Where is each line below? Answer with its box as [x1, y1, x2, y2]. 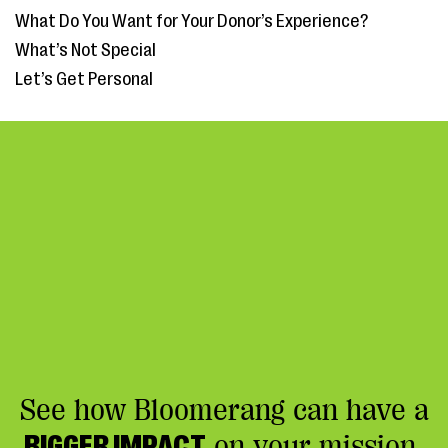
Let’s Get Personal [15, 69, 153, 89]
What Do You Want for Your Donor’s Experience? [15, 11, 368, 31]
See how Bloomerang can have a [19, 393, 429, 427]
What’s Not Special [15, 40, 156, 60]
